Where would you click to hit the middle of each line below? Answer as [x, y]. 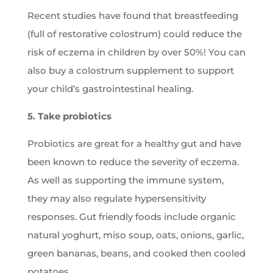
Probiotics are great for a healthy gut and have [134, 144]
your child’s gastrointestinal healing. [110, 89]
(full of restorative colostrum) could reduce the [134, 34]
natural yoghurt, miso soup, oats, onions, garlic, [135, 235]
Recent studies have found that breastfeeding [133, 16]
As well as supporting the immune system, [125, 180]
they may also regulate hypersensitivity [116, 199]
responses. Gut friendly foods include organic [131, 217]
